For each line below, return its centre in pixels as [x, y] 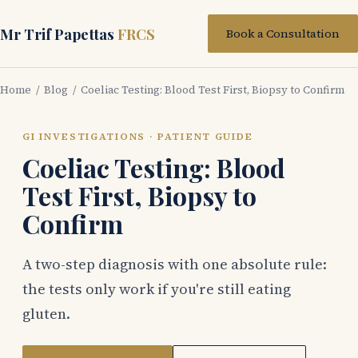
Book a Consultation [283, 34]
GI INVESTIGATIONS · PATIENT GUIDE [138, 136]
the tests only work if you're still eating [157, 289]
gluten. [46, 314]
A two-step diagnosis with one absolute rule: [175, 265]
